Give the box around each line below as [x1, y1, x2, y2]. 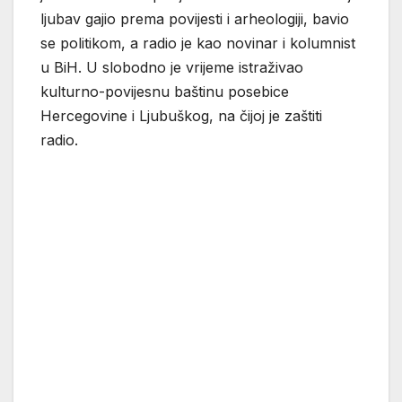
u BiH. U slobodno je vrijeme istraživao [40, 58, 303, 77]
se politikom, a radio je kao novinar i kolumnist [40, 34, 355, 53]
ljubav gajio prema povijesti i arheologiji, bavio [40, 10, 349, 29]
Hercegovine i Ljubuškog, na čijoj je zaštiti [40, 107, 322, 126]
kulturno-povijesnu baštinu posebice [40, 83, 289, 101]
